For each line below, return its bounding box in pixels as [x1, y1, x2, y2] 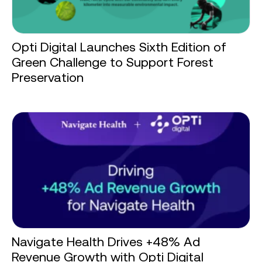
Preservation [12, 70, 84, 85]
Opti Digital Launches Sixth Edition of [12, 40, 226, 55]
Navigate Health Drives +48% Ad [12, 235, 200, 250]
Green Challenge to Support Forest [12, 55, 213, 70]
